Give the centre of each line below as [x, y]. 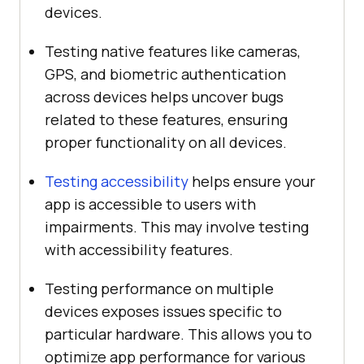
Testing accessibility [117, 181]
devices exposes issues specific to [163, 311]
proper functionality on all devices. [166, 142]
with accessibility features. [139, 249]
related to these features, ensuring [166, 119]
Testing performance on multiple [159, 288]
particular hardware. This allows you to [178, 334]
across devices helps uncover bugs [164, 96]
